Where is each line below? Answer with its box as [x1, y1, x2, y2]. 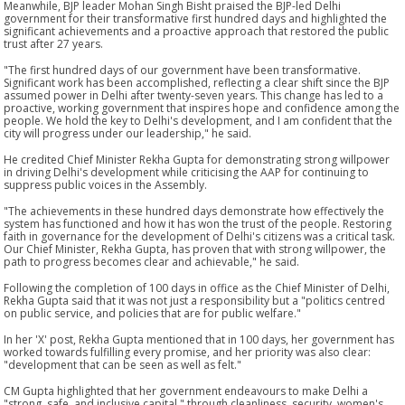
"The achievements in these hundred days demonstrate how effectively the [4, 202, 385, 219]
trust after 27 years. [4, 35, 104, 52]
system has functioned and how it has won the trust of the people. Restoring [4, 215, 392, 231]
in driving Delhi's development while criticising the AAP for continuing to [4, 164, 370, 180]
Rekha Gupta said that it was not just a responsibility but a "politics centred [4, 292, 386, 308]
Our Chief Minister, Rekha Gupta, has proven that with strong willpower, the [4, 240, 387, 257]
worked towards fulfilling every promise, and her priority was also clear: [4, 344, 372, 360]
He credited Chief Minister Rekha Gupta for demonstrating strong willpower [4, 151, 391, 167]
